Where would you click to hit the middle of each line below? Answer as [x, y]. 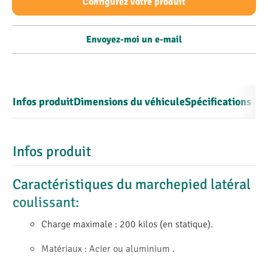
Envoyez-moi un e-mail [134, 39]
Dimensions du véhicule [129, 102]
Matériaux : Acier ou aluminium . [108, 248]
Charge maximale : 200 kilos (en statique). [127, 223]
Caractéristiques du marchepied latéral [132, 184]
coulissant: [46, 202]
